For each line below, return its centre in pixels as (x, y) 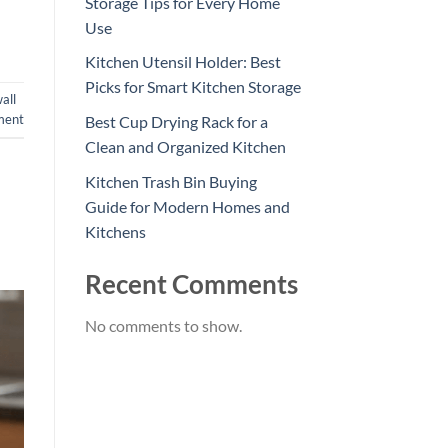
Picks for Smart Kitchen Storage (192, 87)
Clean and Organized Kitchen (185, 147)
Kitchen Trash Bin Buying (170, 181)
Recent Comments (191, 283)
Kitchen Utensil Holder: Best (182, 62)
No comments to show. (163, 326)
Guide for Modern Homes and (187, 206)
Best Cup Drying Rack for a (176, 122)
